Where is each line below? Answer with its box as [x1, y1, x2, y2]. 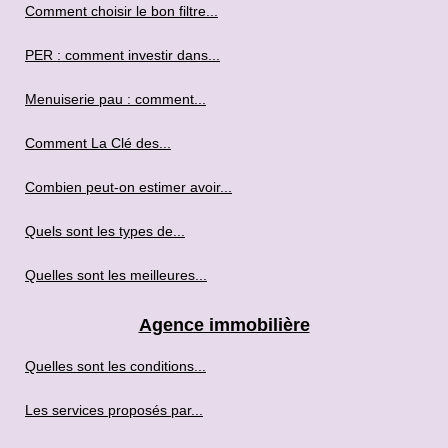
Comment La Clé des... [25, 135, 171, 151]
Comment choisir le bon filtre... [25, 3, 218, 19]
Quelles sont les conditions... [25, 358, 206, 374]
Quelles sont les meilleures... [25, 267, 207, 283]
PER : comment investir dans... [25, 47, 220, 63]
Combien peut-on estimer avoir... [25, 179, 232, 195]
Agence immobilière [138, 315, 310, 335]
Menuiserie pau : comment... [25, 91, 206, 107]
